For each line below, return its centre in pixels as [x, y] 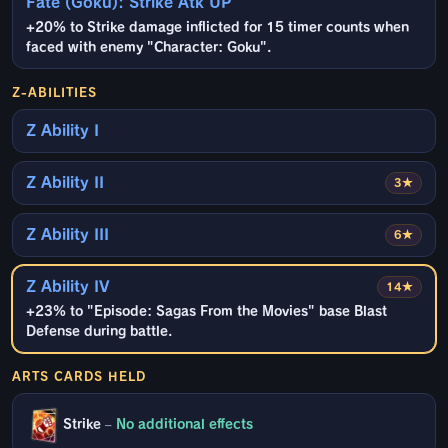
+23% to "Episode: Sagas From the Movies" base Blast [206, 312]
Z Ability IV [68, 287]
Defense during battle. [99, 332]
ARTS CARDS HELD [79, 376]
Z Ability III [67, 235]
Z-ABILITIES [54, 92]
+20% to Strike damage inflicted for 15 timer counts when [217, 28]
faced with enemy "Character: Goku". [148, 48]
